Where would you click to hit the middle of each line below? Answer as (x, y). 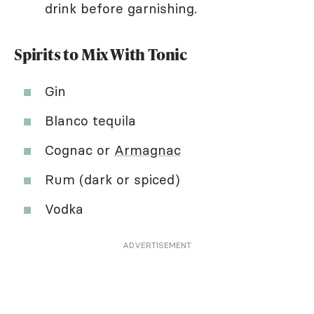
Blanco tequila (90, 121)
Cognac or (80, 150)
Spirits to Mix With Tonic (101, 55)
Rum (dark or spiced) (112, 180)
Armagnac (148, 150)
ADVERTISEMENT (157, 245)
